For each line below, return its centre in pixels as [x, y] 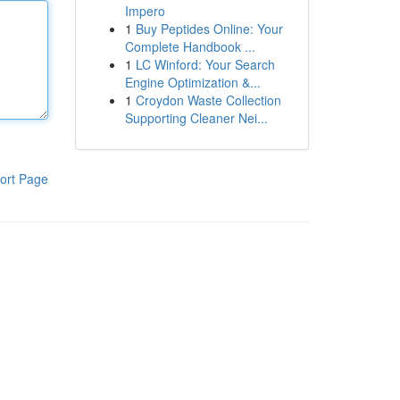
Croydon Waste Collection [208, 100]
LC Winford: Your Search [205, 64]
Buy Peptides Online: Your [209, 29]
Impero [145, 11]
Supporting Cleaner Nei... [196, 118]
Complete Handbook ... [190, 46]
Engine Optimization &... [192, 82]
